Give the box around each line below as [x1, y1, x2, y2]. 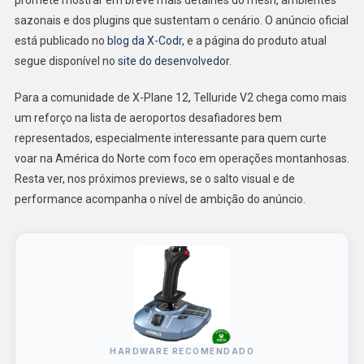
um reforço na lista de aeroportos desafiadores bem [14, 110, 282, 124]
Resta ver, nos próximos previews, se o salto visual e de [14, 171, 295, 185]
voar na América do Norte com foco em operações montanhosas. [14, 151, 349, 165]
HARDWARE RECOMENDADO [110, 345, 254, 356]
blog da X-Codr [106, 33, 182, 47]
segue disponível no [14, 54, 118, 67]
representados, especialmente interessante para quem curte [14, 131, 327, 145]
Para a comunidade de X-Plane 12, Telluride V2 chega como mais [14, 90, 347, 104]
